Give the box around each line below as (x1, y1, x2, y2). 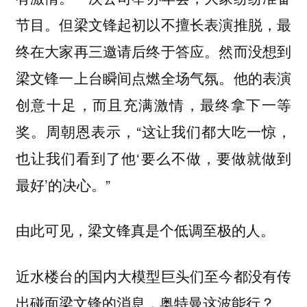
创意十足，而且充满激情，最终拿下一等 (15, 93, 292, 114)
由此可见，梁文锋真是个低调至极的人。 (15, 219, 275, 241)
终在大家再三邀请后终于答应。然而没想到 (15, 40, 292, 61)
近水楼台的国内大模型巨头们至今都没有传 (15, 265, 292, 286)
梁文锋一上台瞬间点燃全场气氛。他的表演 (15, 66, 292, 88)
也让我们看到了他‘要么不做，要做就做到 (15, 147, 292, 168)
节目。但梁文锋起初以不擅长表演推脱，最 (15, 13, 292, 34)
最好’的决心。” (15, 173, 110, 195)
